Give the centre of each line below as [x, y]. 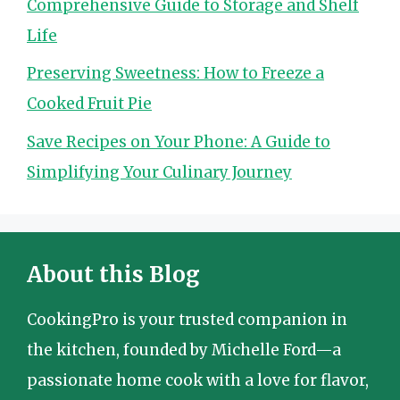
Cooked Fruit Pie [89, 104]
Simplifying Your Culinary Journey [159, 172]
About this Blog [113, 274]
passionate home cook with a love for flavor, [198, 380]
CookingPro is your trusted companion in [187, 319]
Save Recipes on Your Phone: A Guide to [179, 142]
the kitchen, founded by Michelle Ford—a [184, 350]
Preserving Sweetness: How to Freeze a [175, 73]
